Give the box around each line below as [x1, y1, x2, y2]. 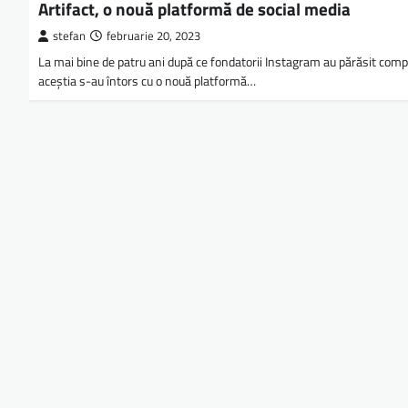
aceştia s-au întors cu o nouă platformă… [38, 71, 256, 91]
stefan [53, 27, 86, 45]
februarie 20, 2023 [107, 27, 200, 45]
